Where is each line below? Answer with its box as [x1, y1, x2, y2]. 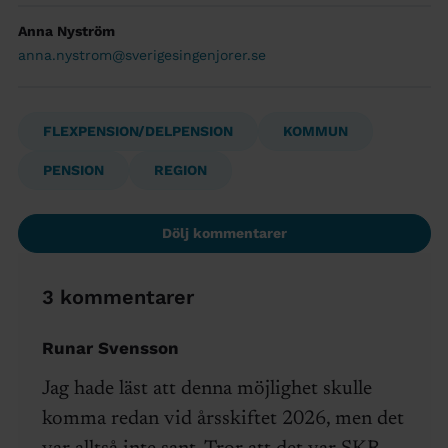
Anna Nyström [17, 23, 115, 40]
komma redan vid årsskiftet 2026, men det [41, 409, 404, 430]
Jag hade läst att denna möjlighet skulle [41, 379, 372, 400]
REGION [153, 162, 207, 179]
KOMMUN [282, 123, 348, 140]
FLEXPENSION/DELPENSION [42, 123, 233, 140]
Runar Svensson [41, 338, 179, 359]
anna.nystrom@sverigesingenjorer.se [17, 47, 266, 64]
